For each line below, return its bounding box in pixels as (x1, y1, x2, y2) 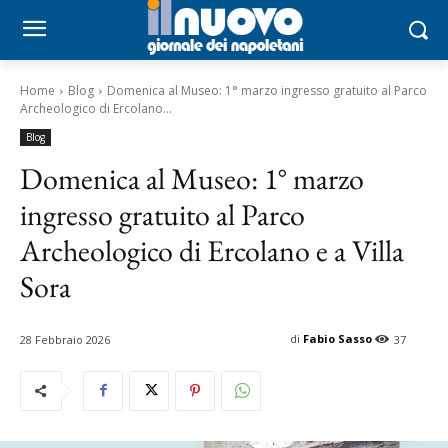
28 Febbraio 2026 (20, 331, 110, 347)
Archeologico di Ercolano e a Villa (20, 230, 404, 270)
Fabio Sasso (303, 330, 372, 346)
